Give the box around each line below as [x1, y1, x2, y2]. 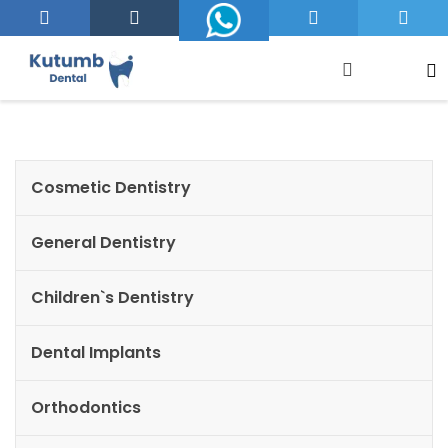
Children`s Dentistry [31, 286, 194, 309]
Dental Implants [31, 341, 161, 364]
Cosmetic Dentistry [31, 176, 191, 199]
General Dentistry [31, 231, 176, 254]
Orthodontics [31, 396, 141, 419]
